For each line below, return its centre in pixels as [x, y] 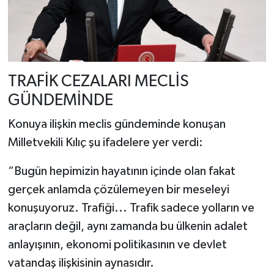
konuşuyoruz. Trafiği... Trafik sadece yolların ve [131, 208]
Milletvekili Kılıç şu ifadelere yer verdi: [105, 143]
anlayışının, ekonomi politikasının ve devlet [117, 245]
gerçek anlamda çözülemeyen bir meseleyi [118, 190]
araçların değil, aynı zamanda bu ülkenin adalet [128, 227]
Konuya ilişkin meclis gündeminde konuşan [117, 124]
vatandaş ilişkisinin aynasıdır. [81, 263]
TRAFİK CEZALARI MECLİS [98, 81]
